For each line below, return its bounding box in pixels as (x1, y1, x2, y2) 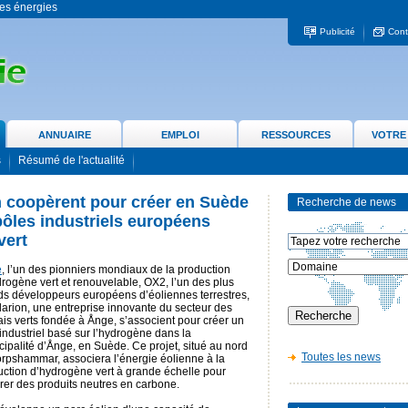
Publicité (319, 26, 355, 37)
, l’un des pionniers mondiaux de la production (2, 263, 230, 276)
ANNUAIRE (37, 129, 91, 140)
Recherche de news (297, 196, 396, 209)
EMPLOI (160, 129, 199, 140)
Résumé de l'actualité (18, 154, 125, 168)
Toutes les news (301, 351, 381, 363)
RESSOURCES (260, 129, 331, 140)
